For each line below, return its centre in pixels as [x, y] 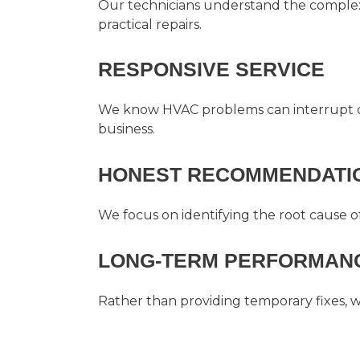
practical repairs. [150, 24]
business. [127, 129]
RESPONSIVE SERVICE [211, 70]
